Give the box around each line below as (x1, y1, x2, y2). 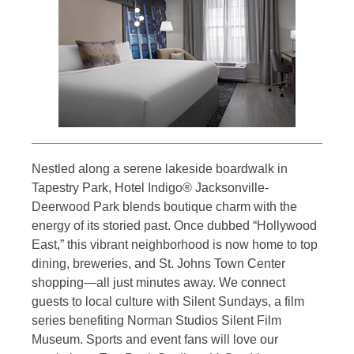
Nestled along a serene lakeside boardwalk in (32, 161, 288, 175)
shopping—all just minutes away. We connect (32, 275, 285, 289)
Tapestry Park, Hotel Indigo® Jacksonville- (32, 180, 269, 194)
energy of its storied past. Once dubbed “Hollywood (32, 218, 317, 232)
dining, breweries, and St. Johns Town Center (32, 256, 285, 270)
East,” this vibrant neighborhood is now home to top (32, 237, 318, 251)
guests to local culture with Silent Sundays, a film (32, 294, 304, 308)
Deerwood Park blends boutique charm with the (32, 199, 297, 213)
